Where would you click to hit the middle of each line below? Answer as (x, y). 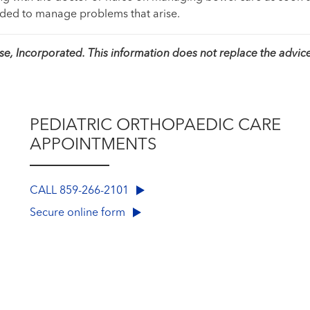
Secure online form (79, 213)
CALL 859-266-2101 (80, 191)
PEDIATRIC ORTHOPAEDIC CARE (155, 126)
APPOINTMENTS (93, 146)
